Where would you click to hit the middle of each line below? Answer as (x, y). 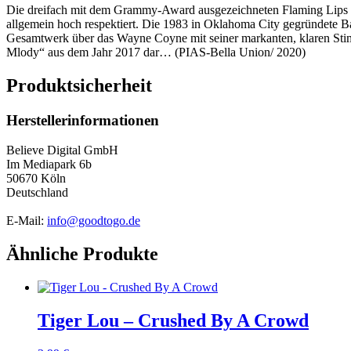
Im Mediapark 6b (49, 165)
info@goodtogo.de (94, 221)
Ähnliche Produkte (82, 254)
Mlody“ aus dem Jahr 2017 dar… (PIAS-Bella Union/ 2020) (156, 52)
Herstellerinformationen (83, 120)
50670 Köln (36, 179)
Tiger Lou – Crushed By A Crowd (173, 320)
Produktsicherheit (79, 85)
